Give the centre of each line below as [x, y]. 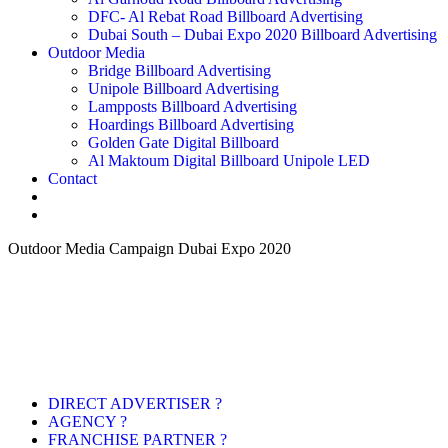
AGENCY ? [87, 421]
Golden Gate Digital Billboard [183, 142]
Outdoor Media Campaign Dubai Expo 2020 [149, 248]
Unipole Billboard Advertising [183, 88]
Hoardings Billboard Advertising [191, 124]
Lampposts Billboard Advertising [192, 106]
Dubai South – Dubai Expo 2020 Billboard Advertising [262, 34]
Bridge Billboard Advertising [179, 70]
